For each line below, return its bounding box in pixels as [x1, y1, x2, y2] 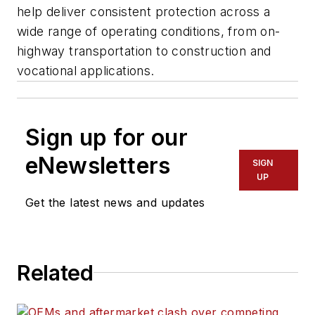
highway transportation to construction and [17, 43, 271, 58]
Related [17, 259, 94, 285]
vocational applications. [17, 63, 158, 78]
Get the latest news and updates [25, 195, 205, 210]
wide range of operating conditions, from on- [17, 23, 281, 39]
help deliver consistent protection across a [17, 4, 271, 19]
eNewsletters [25, 151, 171, 179]
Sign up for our [25, 123, 188, 151]
